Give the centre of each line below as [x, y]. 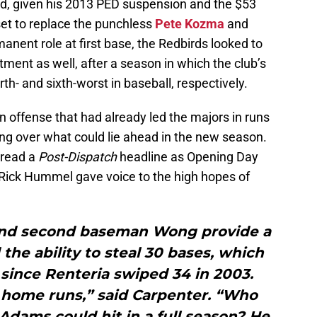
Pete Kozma [190, 24]
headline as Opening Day [188, 157]
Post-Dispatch [77, 157]
